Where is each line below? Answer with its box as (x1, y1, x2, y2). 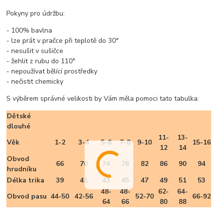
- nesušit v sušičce (6, 46, 64, 56)
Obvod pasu (7, 192, 47, 201)
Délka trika (7, 176, 45, 185)
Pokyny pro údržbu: (6, 9, 65, 18)
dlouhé (7, 122, 31, 131)
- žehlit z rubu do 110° (6, 56, 76, 66)
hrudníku (7, 164, 37, 174)
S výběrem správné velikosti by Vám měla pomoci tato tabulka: (6, 94, 200, 104)
